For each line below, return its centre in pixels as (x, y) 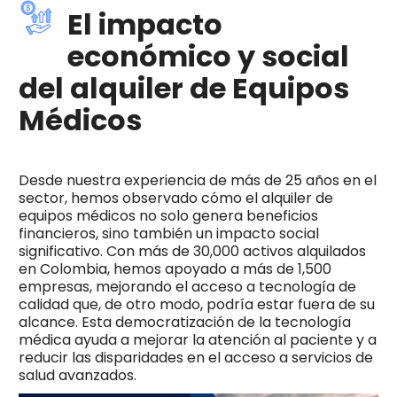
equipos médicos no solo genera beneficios (168, 215)
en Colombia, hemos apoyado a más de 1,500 (175, 269)
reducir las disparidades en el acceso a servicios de (195, 357)
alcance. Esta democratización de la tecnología (184, 322)
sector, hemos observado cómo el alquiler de (175, 198)
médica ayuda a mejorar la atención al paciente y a (197, 339)
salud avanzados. (77, 375)
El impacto (144, 24)
